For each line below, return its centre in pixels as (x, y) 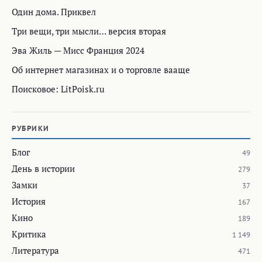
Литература (35, 251)
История (29, 201)
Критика (29, 234)
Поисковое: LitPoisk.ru (58, 89)
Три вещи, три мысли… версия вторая (89, 31)
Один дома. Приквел (54, 12)
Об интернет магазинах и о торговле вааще (101, 70)
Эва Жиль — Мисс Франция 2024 (78, 51)
